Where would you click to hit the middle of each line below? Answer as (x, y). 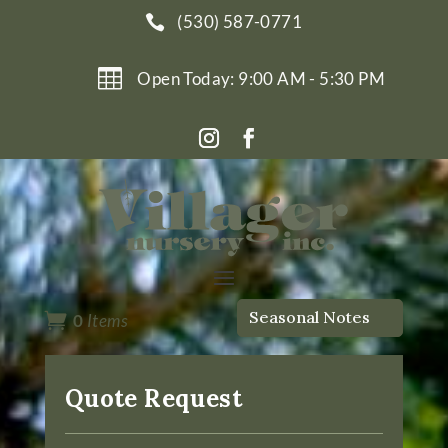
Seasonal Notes (310, 317)
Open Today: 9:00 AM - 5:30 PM (261, 78)
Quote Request (153, 398)
